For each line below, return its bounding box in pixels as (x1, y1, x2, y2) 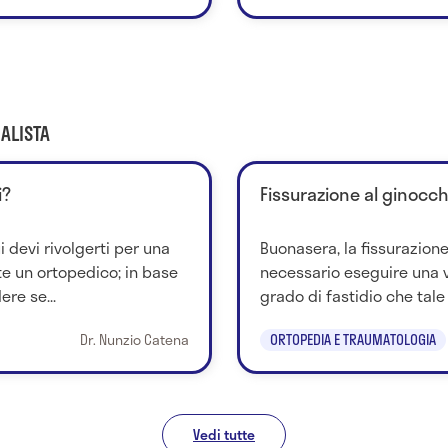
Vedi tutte (193, 424, 255, 446)
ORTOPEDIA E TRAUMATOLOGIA (269, 329, 436, 351)
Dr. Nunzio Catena (79, 329, 189, 351)
